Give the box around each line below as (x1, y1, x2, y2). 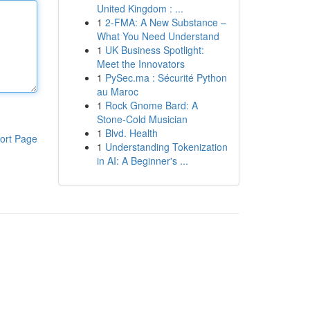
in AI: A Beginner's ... (96, 154, 188, 167)
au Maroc (96, 84, 138, 98)
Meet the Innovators (96, 57, 185, 71)
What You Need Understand (96, 29, 219, 43)
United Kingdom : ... (96, 1, 183, 15)
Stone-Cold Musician (96, 112, 188, 126)
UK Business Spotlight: (104, 43, 204, 57)
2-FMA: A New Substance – (104, 15, 226, 29)
